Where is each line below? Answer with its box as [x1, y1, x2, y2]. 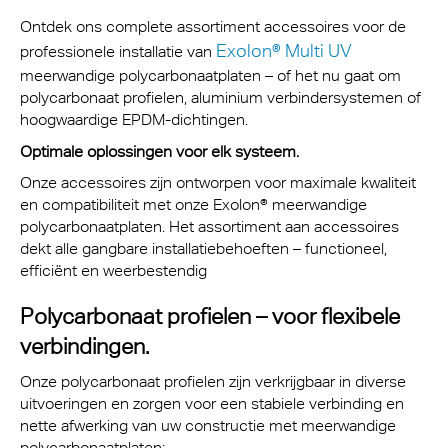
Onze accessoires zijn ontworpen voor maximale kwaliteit [20, 173, 416, 192]
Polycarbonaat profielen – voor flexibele [20, 303, 400, 329]
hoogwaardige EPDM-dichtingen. [20, 110, 248, 129]
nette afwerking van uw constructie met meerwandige [20, 415, 396, 435]
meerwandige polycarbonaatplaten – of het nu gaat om [20, 66, 401, 85]
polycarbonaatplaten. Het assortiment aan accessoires [20, 217, 399, 236]
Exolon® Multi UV [216, 40, 352, 61]
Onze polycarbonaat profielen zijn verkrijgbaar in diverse [20, 371, 406, 391]
